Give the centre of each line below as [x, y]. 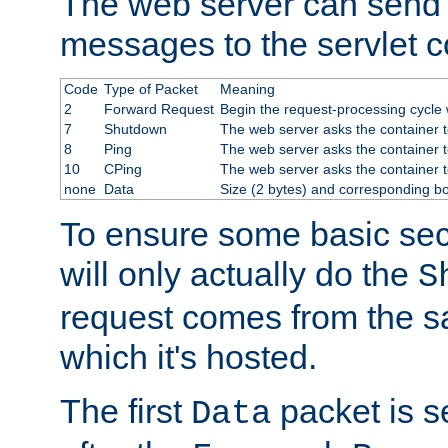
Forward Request [158, 109]
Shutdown [135, 129]
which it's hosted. [188, 357]
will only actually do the [239, 274]
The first [125, 411]
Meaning [247, 89]
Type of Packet [150, 89]
